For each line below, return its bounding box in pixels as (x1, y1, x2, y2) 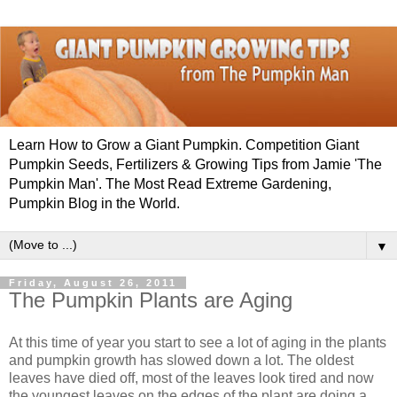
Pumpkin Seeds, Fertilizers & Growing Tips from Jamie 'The (9, 157, 382, 173)
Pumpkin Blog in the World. (9, 196, 180, 212)
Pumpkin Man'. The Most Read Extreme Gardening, (9, 176, 331, 192)
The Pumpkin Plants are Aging (9, 288, 292, 313)
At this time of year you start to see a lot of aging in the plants (9, 334, 386, 350)
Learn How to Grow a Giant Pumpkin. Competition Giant (9, 137, 359, 153)
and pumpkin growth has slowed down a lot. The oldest (9, 352, 354, 368)
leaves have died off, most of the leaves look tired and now (9, 370, 374, 385)
